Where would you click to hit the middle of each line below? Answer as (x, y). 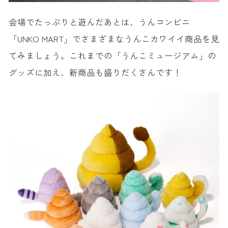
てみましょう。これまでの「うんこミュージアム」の (112, 56)
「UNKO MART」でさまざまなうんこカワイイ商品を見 (114, 39)
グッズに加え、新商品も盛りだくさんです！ (95, 73)
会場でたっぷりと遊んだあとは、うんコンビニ (99, 22)
